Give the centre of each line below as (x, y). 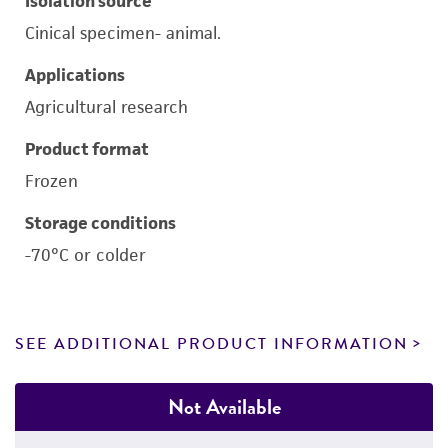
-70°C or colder (85, 255)
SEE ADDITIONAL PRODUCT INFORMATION (211, 344)
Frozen (51, 181)
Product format (87, 149)
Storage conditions (100, 223)
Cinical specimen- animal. (123, 33)
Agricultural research (106, 107)
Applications (75, 75)
